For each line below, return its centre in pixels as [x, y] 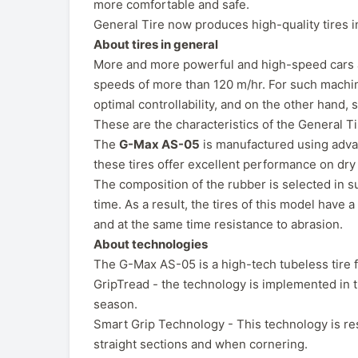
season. [115, 304]
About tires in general [156, 44]
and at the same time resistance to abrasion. [218, 224]
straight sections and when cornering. [201, 344]
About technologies [151, 244]
